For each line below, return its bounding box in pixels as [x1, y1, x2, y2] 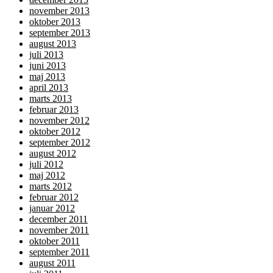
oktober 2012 [29, 126, 80, 136]
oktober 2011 [29, 235, 80, 246]
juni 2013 [29, 60, 66, 71]
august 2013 [29, 38, 76, 49]
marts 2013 [29, 93, 72, 104]
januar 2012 [29, 202, 75, 213]
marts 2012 [29, 180, 72, 191]
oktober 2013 [29, 16, 80, 27]
